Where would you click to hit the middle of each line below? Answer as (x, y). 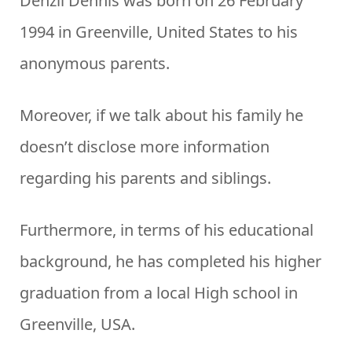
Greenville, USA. (77, 324)
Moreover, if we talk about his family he (161, 115)
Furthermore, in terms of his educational (167, 230)
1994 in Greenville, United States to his (159, 32)
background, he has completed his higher (170, 262)
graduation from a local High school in (159, 293)
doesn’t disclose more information (145, 147)
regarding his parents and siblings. (145, 178)
